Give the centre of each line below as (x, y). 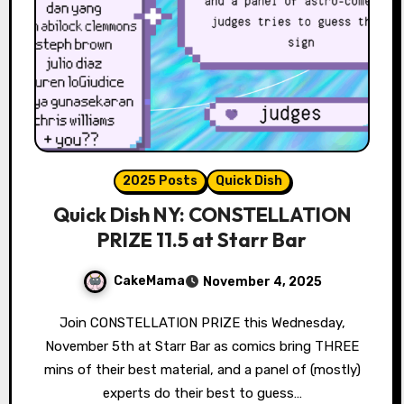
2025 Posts (160, 181)
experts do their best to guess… (202, 394)
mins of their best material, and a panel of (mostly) (202, 370)
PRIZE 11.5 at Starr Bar (202, 240)
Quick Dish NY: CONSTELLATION (202, 215)
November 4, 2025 (262, 282)
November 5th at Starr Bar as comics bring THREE (202, 347)
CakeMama (149, 281)
